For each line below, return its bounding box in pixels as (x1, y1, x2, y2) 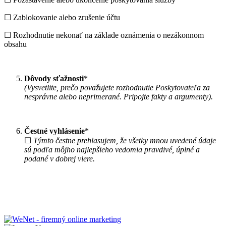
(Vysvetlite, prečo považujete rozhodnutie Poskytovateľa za (24, 83, 210, 92)
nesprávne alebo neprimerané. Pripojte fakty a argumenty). (24, 92, 213, 101)
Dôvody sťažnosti (24, 74, 84, 83)
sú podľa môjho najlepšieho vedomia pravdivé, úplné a (24, 145, 200, 154)
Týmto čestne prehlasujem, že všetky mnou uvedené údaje (33, 136, 216, 145)
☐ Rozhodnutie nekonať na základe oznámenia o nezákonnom (4, 30, 204, 39)
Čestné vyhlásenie (24, 126, 85, 135)
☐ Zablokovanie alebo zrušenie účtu (4, 13, 120, 22)
